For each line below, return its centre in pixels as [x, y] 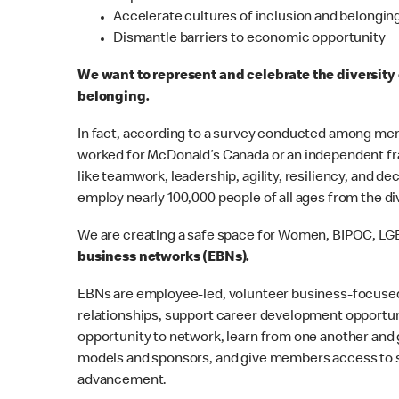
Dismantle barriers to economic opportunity [249, 39]
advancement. [122, 381]
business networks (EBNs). [165, 258]
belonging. [115, 98]
